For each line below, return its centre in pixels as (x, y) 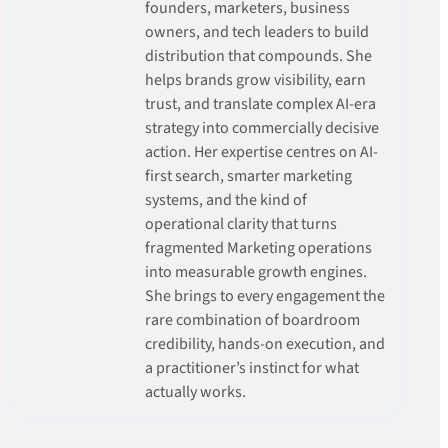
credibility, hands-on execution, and (264, 343)
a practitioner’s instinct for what (251, 367)
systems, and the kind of (225, 199)
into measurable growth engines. (255, 271)
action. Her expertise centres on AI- (261, 151)
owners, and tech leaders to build (256, 31)
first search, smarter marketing (248, 175)
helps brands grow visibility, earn (255, 79)
